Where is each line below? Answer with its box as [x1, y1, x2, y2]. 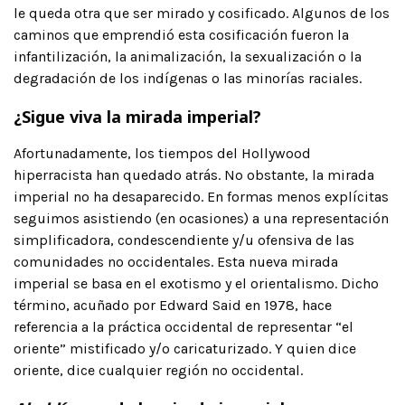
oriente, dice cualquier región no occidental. [14, 361, 303, 379]
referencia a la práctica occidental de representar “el [14, 317, 353, 335]
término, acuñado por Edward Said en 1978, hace [14, 296, 332, 314]
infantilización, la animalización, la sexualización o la [14, 47, 362, 65]
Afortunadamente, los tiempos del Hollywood [14, 144, 311, 162]
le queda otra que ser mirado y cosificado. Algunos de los [14, 4, 390, 22]
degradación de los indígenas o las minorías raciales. [14, 69, 362, 87]
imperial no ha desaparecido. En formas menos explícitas [14, 187, 389, 205]
